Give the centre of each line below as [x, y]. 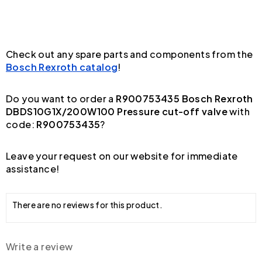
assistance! [33, 168]
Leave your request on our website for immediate [122, 156]
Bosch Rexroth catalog [62, 67]
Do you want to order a [61, 98]
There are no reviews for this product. [88, 204]
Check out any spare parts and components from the [130, 54]
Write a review [39, 246]
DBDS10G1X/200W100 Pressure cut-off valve [117, 111]
